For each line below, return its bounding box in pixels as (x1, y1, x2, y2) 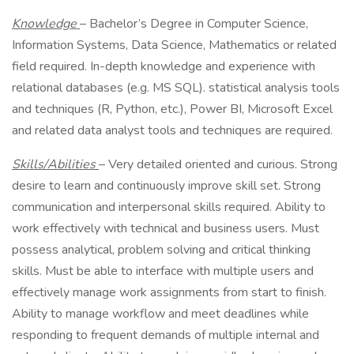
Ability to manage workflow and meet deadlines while (12, 305, 309, 322)
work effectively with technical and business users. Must (12, 220, 319, 237)
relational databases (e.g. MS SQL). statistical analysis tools (12, 79, 340, 96)
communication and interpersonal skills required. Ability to (12, 198, 326, 216)
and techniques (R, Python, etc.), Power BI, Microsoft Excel (12, 100, 333, 118)
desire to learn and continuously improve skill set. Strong (12, 177, 321, 194)
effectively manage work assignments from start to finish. (12, 284, 326, 301)
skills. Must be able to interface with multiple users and (12, 262, 314, 280)
